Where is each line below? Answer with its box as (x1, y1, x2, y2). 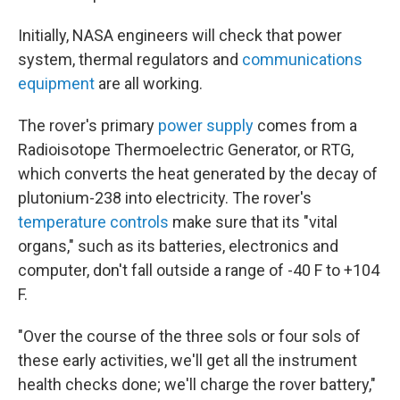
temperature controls (18, 212, 169, 232)
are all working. (95, 74, 203, 94)
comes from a (254, 116, 357, 136)
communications (242, 50, 362, 70)
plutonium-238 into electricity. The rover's (18, 188, 312, 208)
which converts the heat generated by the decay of (18, 164, 378, 184)
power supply (158, 116, 254, 136)
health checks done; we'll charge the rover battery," (18, 375, 376, 395)
